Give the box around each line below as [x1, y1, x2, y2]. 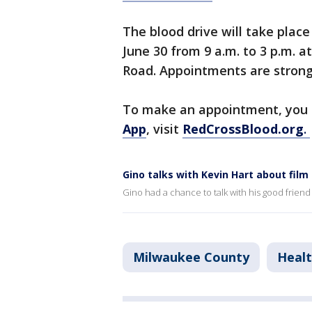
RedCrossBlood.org [182, 120, 304, 138]
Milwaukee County [133, 249, 249, 266]
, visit [146, 120, 182, 138]
